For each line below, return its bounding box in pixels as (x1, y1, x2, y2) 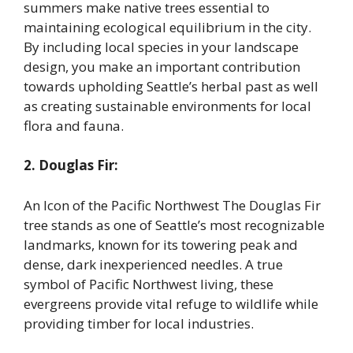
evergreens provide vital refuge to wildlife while (24, 294, 318, 313)
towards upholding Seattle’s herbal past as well (24, 76, 318, 95)
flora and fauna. (24, 116, 124, 135)
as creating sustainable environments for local (24, 96, 311, 115)
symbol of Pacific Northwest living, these (24, 274, 273, 293)
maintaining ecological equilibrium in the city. (24, 17, 311, 36)
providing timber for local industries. (24, 314, 254, 333)
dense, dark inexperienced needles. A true (24, 255, 283, 273)
